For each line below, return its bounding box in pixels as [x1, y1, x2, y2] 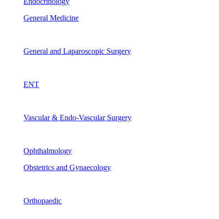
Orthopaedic [23, 197, 62, 205]
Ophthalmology [23, 147, 72, 155]
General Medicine [23, 14, 79, 22]
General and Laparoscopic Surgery [23, 47, 131, 55]
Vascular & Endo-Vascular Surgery [23, 113, 131, 122]
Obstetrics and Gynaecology [23, 163, 111, 172]
